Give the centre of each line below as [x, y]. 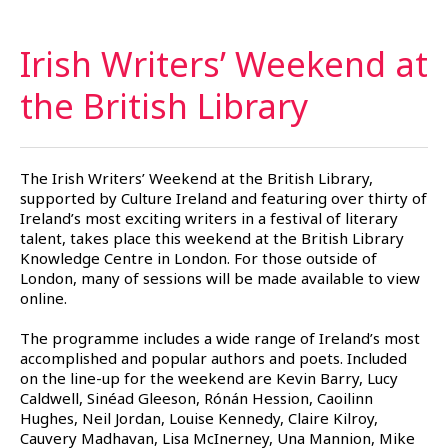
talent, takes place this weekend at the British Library [212, 237]
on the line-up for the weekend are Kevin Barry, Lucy [209, 377]
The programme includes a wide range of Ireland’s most [220, 337]
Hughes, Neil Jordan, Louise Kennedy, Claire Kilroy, [199, 417]
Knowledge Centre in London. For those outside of [198, 257]
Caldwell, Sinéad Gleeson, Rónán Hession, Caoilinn [196, 397]
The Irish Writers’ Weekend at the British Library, [196, 177]
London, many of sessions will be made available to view [220, 277]
